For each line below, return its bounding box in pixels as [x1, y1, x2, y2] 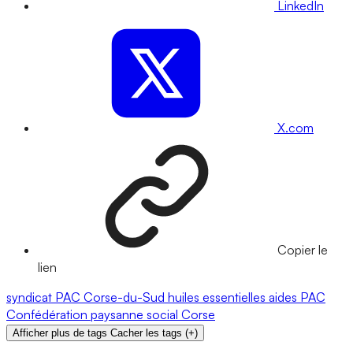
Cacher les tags [110, 327, 182, 340]
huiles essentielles [168, 289, 269, 306]
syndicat [6, 289, 55, 306]
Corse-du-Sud [84, 289, 168, 306]
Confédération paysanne [6, 307, 147, 323]
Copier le [277, 242, 328, 258]
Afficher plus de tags [13, 327, 107, 340]
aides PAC [269, 289, 325, 306]
